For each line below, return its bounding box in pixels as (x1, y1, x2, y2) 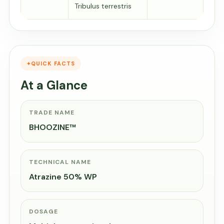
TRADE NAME (29, 108, 74, 116)
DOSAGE (29, 207, 58, 215)
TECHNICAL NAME (29, 158, 91, 166)
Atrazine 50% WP (29, 171, 97, 182)
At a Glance (20, 77, 87, 93)
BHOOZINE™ (29, 122, 76, 132)
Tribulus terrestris (74, 1, 131, 10)
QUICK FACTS (31, 60, 75, 67)
